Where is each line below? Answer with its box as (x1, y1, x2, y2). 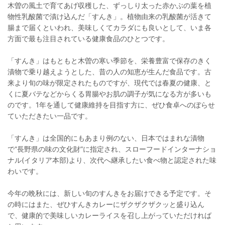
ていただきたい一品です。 (8, 111, 92, 120)
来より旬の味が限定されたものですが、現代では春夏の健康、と (8, 78, 211, 87)
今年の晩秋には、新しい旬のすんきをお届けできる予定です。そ (8, 188, 211, 197)
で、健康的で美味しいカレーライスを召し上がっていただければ (8, 210, 211, 219)
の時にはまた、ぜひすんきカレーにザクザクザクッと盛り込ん (8, 199, 204, 208)
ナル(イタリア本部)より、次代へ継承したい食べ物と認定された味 (8, 155, 216, 164)
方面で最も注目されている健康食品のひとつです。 (8, 34, 169, 43)
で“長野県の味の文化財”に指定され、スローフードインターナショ (8, 144, 216, 153)
